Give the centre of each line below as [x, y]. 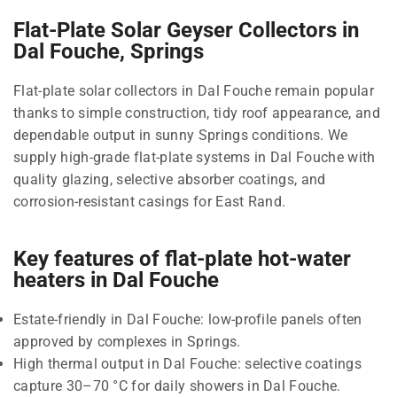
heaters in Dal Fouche [116, 280]
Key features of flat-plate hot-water [182, 258]
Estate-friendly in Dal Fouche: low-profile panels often [188, 319]
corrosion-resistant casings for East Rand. [150, 201]
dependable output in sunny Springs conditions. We [181, 135]
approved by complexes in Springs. [127, 341]
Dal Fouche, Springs [109, 51]
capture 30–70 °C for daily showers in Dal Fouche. [177, 385]
